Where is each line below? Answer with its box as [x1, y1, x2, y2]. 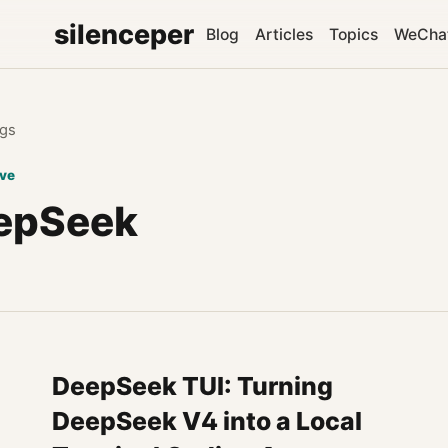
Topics [329, 24, 378, 44]
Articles [255, 24, 313, 44]
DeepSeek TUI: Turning [51, 371, 333, 401]
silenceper [54, 18, 194, 50]
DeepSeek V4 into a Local [51, 406, 362, 436]
